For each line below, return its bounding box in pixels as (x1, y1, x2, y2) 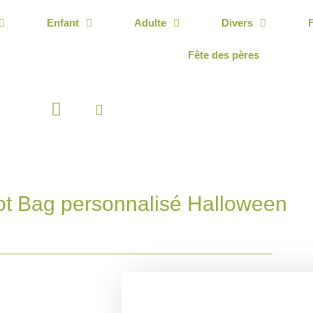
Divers (221, 17, 253, 29)
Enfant (46, 17, 79, 29)
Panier (50, 98, 103, 119)
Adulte (133, 17, 166, 29)
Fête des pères (188, 49, 260, 61)
